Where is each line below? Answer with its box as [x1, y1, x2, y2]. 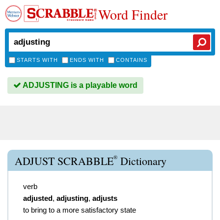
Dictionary [117, 154, 166, 168]
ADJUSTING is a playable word [21, 81, 137, 89]
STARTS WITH [17, 57, 58, 63]
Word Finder [98, 5, 167, 24]
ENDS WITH [70, 57, 104, 63]
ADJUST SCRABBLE [15, 154, 113, 168]
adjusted [23, 194, 53, 202]
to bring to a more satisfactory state [23, 206, 136, 214]
